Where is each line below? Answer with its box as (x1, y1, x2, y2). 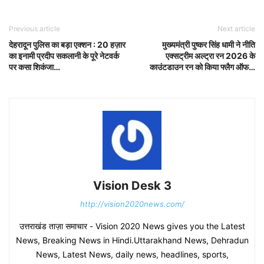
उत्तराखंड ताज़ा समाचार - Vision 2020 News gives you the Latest (19, 220, 245, 231)
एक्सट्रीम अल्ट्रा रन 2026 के (166, 50, 255, 61)
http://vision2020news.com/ (80, 199, 184, 209)
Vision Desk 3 (93, 178, 171, 193)
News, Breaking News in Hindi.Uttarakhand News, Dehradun (15, 235, 249, 245)
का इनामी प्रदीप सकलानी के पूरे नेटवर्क (9, 50, 119, 61)
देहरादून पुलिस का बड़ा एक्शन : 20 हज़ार (9, 39, 126, 49)
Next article (217, 24, 255, 33)
